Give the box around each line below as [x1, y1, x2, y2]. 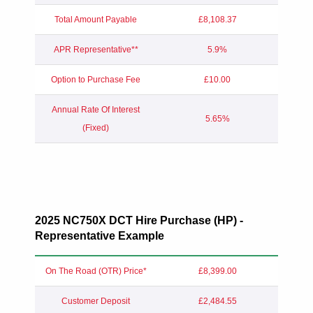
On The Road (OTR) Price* [45, 265, 147, 276]
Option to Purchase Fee [51, 74, 140, 85]
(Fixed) [82, 122, 109, 133]
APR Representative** [53, 44, 138, 54]
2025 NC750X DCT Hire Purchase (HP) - [35, 214, 243, 226]
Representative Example [35, 229, 164, 242]
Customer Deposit [61, 296, 130, 306]
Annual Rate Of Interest [52, 104, 140, 115]
